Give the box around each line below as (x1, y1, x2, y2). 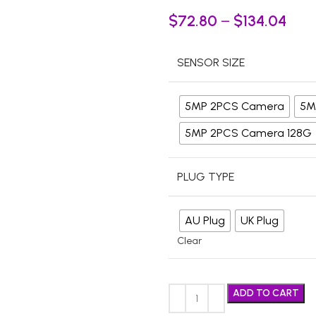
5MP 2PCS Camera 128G (185, 126, 312, 140)
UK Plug (241, 214, 279, 227)
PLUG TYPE (177, 170, 234, 183)
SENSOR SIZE (177, 56, 245, 69)
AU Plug (185, 214, 225, 227)
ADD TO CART (233, 287, 299, 299)
